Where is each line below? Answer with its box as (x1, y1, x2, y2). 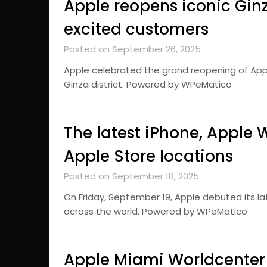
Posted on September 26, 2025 (64, 43, 201, 55)
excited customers (64, 18, 209, 40)
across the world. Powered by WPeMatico (64, 205, 247, 218)
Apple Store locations (64, 145, 233, 167)
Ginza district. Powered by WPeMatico (64, 78, 232, 91)
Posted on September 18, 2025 (64, 170, 199, 182)
